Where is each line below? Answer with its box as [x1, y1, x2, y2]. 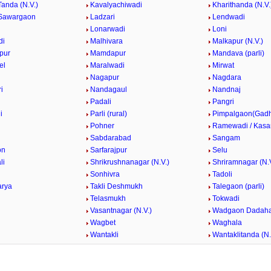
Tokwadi [212, 194, 240, 203]
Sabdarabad [90, 134, 132, 142]
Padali [90, 97, 112, 106]
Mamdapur [90, 49, 126, 57]
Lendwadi [212, 13, 245, 21]
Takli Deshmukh [90, 182, 143, 191]
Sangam [212, 134, 240, 142]
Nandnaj [212, 85, 241, 94]
